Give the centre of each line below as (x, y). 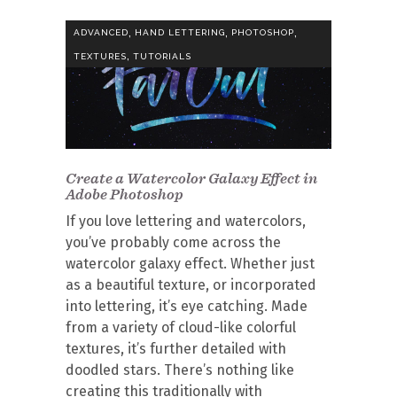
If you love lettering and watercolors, (186, 221)
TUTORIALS (162, 56)
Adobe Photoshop (125, 194)
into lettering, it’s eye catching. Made (187, 306)
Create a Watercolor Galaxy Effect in (191, 178)
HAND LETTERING (180, 33)
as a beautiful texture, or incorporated (191, 285)
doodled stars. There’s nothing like (180, 370)
